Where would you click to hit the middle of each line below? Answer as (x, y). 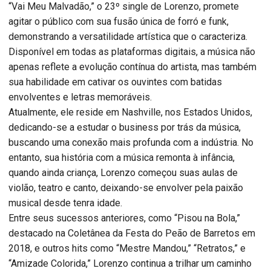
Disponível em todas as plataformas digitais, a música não (132, 51)
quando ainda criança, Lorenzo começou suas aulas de (123, 172)
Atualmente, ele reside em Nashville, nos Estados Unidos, (130, 112)
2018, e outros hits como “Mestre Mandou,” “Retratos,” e (127, 248)
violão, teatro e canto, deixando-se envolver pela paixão (126, 188)
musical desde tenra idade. (65, 203)
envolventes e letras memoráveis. (80, 97)
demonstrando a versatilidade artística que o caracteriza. (128, 36)
